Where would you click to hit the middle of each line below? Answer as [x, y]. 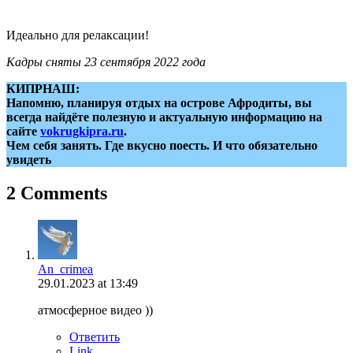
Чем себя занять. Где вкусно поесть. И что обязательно [162, 145]
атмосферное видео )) [95, 310]
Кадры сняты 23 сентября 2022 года [106, 61]
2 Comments [57, 193]
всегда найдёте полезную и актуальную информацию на [164, 117]
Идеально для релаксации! [78, 35]
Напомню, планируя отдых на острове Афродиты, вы [159, 102]
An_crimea [65, 269]
